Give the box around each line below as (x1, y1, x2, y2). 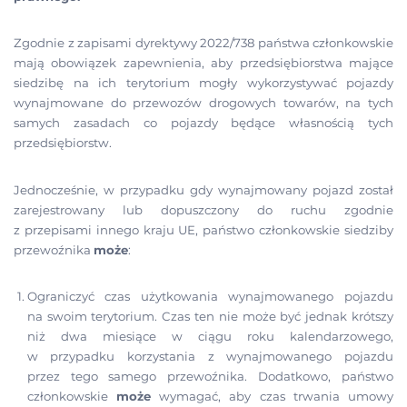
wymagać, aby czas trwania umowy (150, 389, 394, 404)
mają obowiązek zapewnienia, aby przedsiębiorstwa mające (14, 55, 393, 71)
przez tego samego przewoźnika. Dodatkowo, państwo (26, 369, 393, 384)
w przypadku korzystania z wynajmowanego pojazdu (26, 349, 393, 364)
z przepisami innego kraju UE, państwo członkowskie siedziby (14, 222, 393, 237)
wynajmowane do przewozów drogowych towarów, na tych (14, 95, 393, 111)
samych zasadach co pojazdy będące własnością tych (14, 115, 393, 131)
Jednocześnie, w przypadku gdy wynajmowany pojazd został (14, 182, 393, 197)
